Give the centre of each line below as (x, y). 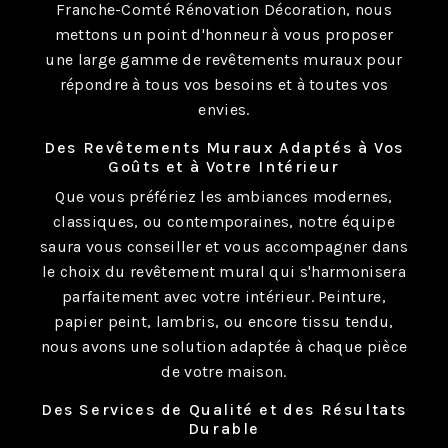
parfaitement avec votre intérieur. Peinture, (224, 296)
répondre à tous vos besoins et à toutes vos (224, 84)
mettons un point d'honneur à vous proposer (224, 34)
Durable (224, 428)
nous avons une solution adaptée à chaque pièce (224, 346)
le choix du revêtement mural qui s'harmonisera (224, 271)
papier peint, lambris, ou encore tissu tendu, (224, 321)
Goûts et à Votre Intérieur (224, 166)
